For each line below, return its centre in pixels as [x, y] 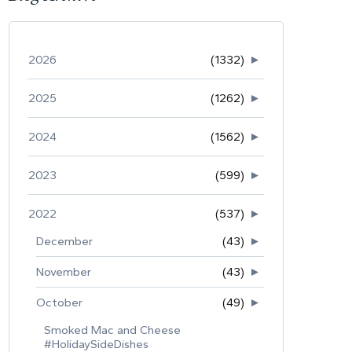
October [59, 302]
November [64, 271]
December [64, 241]
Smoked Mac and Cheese [112, 330]
